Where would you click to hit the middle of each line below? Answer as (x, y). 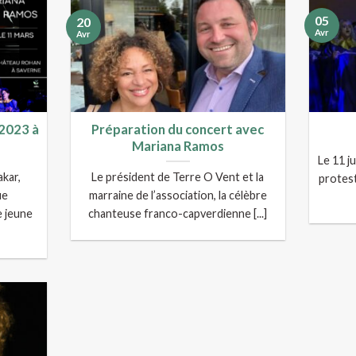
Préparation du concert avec (178, 129)
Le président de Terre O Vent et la (178, 177)
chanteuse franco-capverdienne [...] (178, 214)
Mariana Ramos (178, 146)
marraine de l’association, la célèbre (178, 195)
